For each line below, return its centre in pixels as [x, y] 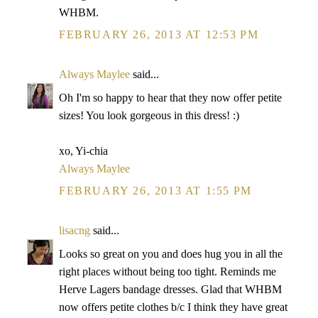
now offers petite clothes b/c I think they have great [173, 307]
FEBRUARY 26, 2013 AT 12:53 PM [159, 34]
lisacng [75, 230]
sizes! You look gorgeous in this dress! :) [149, 115]
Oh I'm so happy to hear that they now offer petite [170, 98]
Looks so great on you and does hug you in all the [171, 254]
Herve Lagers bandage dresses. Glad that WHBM [170, 289]
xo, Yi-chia [83, 151]
